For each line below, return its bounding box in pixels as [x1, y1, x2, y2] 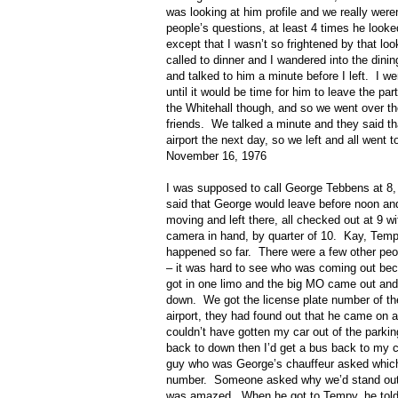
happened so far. [166, 245, 251, 259]
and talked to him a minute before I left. [166, 69, 369, 84]
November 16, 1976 [166, 149, 267, 163]
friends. [166, 117, 204, 131]
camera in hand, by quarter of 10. [166, 229, 337, 243]
